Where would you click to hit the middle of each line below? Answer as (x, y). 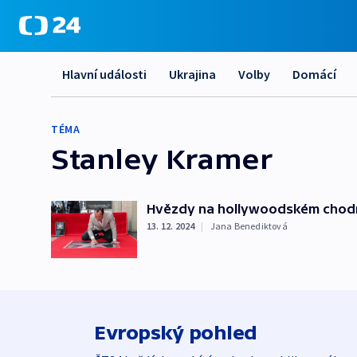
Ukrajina (192, 74)
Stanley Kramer (162, 159)
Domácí (314, 74)
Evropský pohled (176, 333)
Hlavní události (104, 74)
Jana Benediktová (249, 226)
